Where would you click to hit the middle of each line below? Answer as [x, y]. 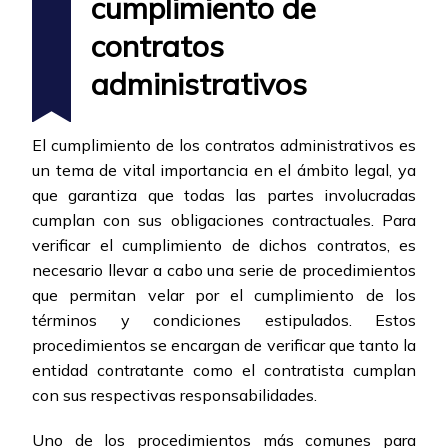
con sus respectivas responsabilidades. [174, 395]
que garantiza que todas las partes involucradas [224, 195]
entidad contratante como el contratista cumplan [224, 370]
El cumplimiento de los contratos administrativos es [224, 145]
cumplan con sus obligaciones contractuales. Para [224, 220]
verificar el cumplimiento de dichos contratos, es [224, 245]
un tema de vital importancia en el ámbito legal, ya [224, 170]
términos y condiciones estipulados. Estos [224, 320]
